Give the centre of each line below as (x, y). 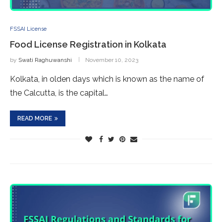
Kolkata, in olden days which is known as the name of (107, 79)
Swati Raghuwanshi (45, 60)
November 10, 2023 (112, 60)
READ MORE (35, 118)
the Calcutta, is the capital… (59, 93)
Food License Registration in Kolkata (88, 44)
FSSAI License (28, 29)
